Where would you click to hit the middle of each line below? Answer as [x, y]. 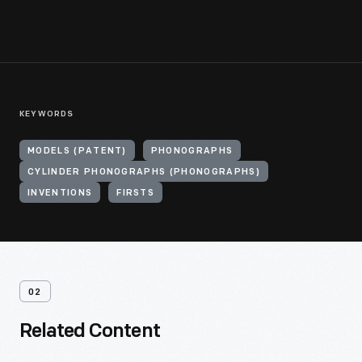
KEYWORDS [47, 114]
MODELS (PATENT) [77, 152]
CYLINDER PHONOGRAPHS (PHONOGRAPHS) [144, 173]
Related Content [90, 332]
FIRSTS [136, 194]
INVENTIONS [60, 194]
